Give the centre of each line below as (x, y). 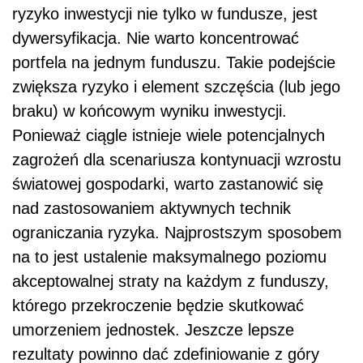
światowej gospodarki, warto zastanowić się (168, 184)
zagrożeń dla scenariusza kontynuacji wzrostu (177, 159)
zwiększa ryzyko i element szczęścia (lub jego (176, 86)
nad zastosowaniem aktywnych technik (152, 208)
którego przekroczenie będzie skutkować (158, 305)
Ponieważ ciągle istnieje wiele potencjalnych (169, 135)
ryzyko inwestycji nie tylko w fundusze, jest (165, 13)
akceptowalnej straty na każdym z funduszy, (171, 281)
